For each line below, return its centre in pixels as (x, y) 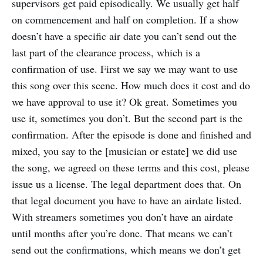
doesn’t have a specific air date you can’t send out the (124, 36)
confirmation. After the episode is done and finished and (131, 135)
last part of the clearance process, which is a (106, 53)
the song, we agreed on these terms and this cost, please (131, 168)
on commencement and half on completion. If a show (125, 20)
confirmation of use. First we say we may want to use (125, 69)
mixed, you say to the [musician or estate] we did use (124, 151)
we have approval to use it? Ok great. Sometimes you (124, 102)
